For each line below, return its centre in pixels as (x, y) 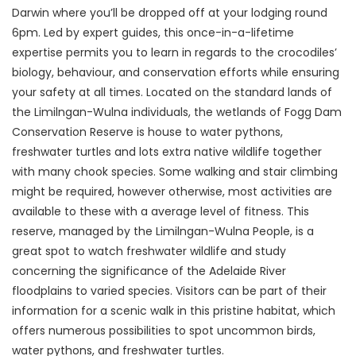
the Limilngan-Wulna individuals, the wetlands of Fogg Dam (177, 112)
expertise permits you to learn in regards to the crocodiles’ (174, 53)
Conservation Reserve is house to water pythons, (147, 132)
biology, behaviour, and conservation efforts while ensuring (176, 73)
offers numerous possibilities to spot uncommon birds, (164, 331)
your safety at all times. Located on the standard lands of (172, 93)
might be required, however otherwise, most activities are (172, 192)
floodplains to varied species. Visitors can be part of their (169, 291)
